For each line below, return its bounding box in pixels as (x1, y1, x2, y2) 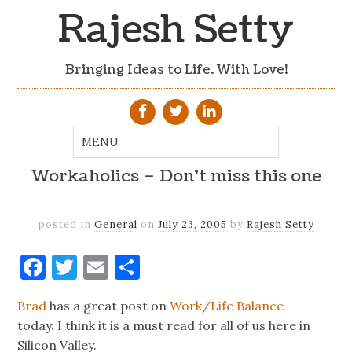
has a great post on (46, 297, 170, 313)
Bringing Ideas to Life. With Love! (64, 61, 288, 79)
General (93, 217, 137, 231)
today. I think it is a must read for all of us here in (17, 317, 311, 333)
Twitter (77, 250, 169, 283)
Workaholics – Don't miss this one (31, 165, 321, 189)
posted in (38, 217, 94, 231)
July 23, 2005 (157, 217, 227, 231)
